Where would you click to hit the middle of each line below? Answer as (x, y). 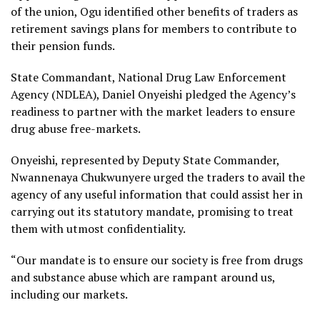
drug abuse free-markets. (76, 128)
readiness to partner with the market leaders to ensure (153, 111)
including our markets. (69, 294)
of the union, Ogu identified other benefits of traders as (154, 11)
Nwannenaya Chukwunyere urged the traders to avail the (158, 177)
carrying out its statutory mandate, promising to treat (152, 211)
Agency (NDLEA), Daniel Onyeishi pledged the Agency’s (153, 94)
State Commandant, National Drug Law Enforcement (149, 77)
